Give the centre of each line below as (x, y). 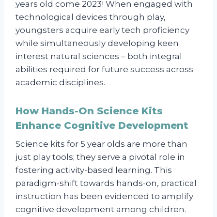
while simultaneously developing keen (97, 43)
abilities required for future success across (104, 70)
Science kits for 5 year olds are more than (101, 144)
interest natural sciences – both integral (99, 56)
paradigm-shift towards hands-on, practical (106, 183)
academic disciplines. (60, 83)
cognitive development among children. (101, 209)
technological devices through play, (91, 17)
